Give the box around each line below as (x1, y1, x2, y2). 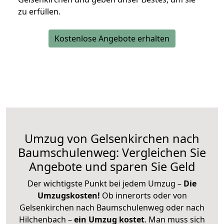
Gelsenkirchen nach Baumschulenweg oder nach (19, 201, 204, 213)
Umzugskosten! (37, 189, 100, 201)
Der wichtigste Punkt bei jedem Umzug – (27, 177, 183, 189)
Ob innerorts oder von (101, 189, 187, 201)
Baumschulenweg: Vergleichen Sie (18, 144, 206, 160)
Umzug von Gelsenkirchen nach (24, 130, 199, 146)
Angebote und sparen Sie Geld (29, 158, 195, 174)
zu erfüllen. (18, 5, 60, 17)
